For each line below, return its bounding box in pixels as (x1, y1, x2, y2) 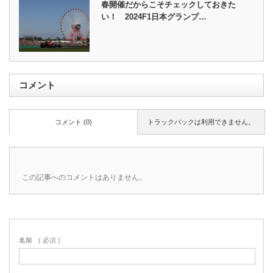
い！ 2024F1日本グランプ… (101, 12, 207, 22)
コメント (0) (55, 118, 92, 126)
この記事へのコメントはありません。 (22, 172, 146, 182)
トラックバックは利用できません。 (147, 118, 255, 126)
